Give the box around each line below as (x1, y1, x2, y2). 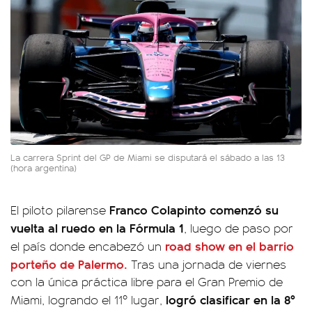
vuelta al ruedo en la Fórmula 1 (10, 218, 184, 236)
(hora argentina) (10, 160, 79, 174)
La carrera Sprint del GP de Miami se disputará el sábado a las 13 (10, 150, 285, 164)
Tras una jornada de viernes (127, 255, 286, 272)
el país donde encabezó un (10, 237, 165, 254)
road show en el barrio (165, 236, 294, 254)
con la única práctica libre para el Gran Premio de (10, 272, 283, 290)
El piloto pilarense (10, 201, 109, 218)
